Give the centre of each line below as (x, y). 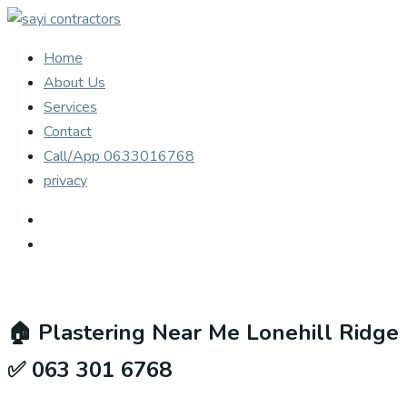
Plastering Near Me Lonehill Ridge (218, 332)
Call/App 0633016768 (119, 156)
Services (70, 107)
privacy (65, 181)
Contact (68, 132)
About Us (74, 83)
